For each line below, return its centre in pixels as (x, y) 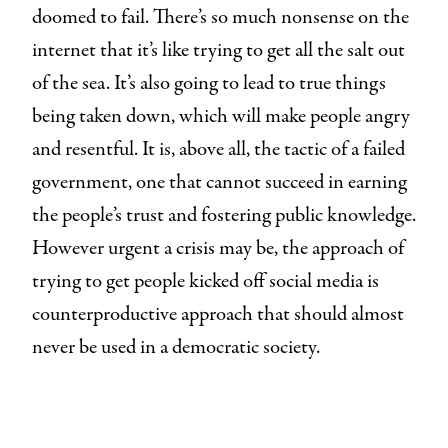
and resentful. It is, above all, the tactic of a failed (218, 149)
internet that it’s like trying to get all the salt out (218, 50)
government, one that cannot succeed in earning (219, 182)
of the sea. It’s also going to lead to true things (209, 83)
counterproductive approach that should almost (218, 314)
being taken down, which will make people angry (221, 116)
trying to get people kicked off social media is (205, 281)
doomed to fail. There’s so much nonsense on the (220, 17)
